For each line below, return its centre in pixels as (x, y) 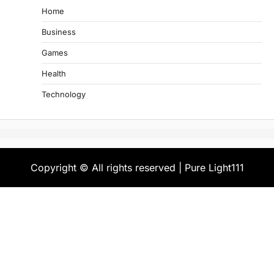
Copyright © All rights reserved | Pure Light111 (137, 168)
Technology (64, 94)
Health (54, 73)
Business (59, 32)
